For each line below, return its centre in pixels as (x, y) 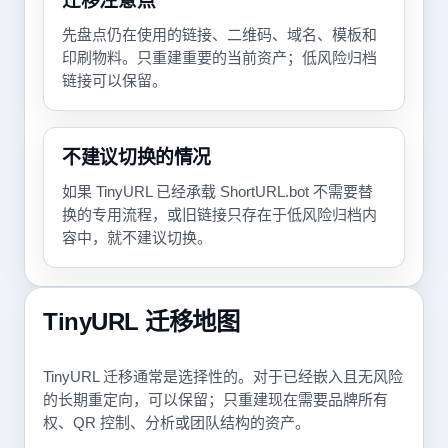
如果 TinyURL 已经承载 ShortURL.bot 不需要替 (217, 191)
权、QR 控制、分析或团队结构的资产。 (176, 422)
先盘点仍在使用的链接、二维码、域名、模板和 (219, 34)
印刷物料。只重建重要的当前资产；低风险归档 (219, 57)
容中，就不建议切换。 (137, 237)
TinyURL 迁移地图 (141, 321)
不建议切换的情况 (136, 157)
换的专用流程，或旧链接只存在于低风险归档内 (219, 214)
